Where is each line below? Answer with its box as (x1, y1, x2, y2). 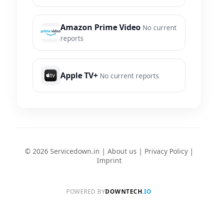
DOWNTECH (105, 187, 143, 196)
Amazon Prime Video (60, 22, 141, 33)
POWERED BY (66, 187, 106, 196)
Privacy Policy (144, 146, 188, 156)
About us (107, 146, 137, 156)
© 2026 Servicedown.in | (24, 146, 108, 156)
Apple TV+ (60, 70, 98, 81)
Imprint (96, 156, 122, 165)
